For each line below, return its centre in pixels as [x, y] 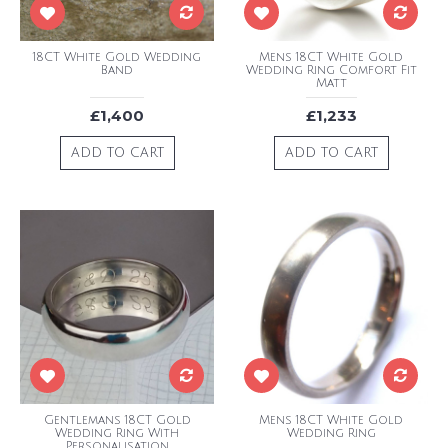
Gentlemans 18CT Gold [117, 420]
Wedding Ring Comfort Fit [331, 70]
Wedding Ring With [117, 433]
